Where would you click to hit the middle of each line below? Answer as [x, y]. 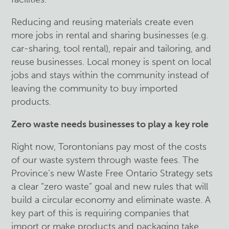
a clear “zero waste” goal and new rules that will [110, 186]
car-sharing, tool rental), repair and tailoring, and [111, 48]
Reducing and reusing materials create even [103, 22]
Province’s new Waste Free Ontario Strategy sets [112, 173]
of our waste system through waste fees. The [105, 160]
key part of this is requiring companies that [100, 213]
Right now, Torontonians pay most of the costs [109, 146]
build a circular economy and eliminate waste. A [111, 200]
